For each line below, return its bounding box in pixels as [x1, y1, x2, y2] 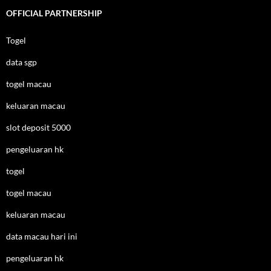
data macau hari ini [6, 231, 77, 241]
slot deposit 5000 [6, 122, 71, 132]
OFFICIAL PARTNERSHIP [6, 8, 102, 18]
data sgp [6, 57, 37, 67]
